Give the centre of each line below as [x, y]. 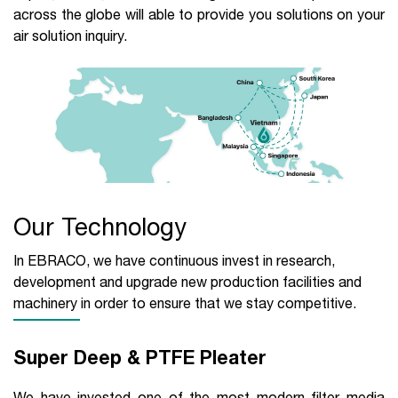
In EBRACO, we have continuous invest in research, [174, 261]
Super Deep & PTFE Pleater [140, 358]
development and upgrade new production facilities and [187, 282]
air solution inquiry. [70, 35]
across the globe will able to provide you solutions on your [199, 14]
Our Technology [100, 227]
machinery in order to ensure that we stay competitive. [185, 303]
